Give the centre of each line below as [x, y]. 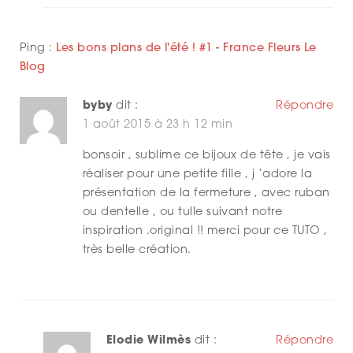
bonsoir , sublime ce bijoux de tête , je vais [207, 156]
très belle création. [137, 251]
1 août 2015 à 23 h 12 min [158, 125]
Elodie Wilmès [149, 341]
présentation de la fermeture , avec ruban [206, 194]
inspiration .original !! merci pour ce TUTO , [205, 232]
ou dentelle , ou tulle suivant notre [183, 213]
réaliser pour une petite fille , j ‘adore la [198, 175]
